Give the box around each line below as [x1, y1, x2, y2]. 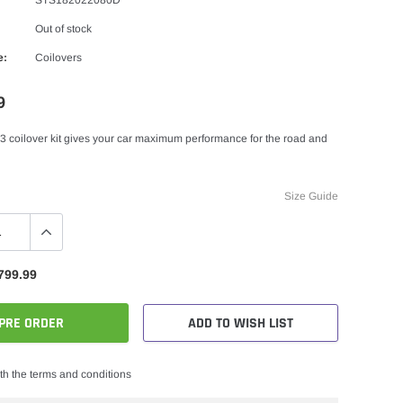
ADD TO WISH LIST [188, 313, 293, 333]
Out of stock [35, 22, 92, 35]
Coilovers [35, 50, 82, 64]
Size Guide [284, 189, 338, 202]
